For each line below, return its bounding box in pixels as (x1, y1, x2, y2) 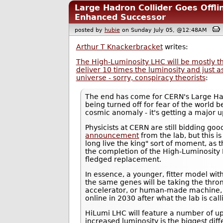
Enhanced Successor (75, 12, 166, 22)
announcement (85, 131, 139, 140)
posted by (74, 26, 105, 33)
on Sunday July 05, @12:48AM (119, 26, 213, 33)
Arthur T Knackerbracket (76, 42, 163, 51)
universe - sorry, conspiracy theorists (76, 73, 206, 82)
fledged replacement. (85, 155, 162, 164)
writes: (162, 42, 188, 51)
